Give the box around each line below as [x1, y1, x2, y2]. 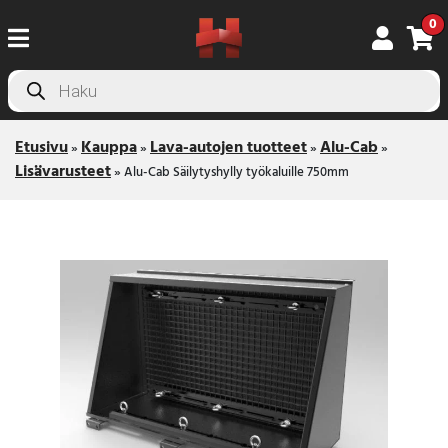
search [7, 79, 52, 106]
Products [7, 63, 69, 90]
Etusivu [15, 135, 68, 161]
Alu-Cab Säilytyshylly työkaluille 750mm [124, 162, 349, 183]
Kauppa [81, 135, 137, 161]
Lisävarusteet [15, 159, 111, 185]
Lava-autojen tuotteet [150, 135, 307, 161]
